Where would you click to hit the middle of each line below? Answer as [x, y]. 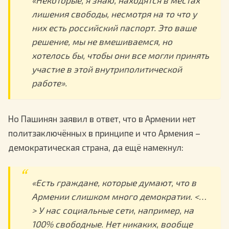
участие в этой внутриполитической [107, 69]
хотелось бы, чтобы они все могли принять [120, 55]
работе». [49, 83]
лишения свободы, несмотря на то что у [114, 14]
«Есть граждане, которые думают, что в [114, 182]
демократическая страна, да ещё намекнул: [96, 147]
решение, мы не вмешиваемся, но [102, 42]
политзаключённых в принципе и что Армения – [104, 133]
